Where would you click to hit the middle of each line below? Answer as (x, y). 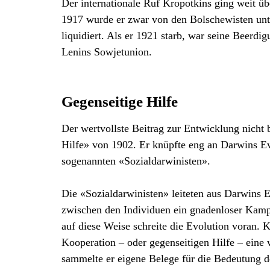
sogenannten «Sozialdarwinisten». (136, 161)
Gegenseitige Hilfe (120, 102)
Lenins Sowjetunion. (107, 52)
